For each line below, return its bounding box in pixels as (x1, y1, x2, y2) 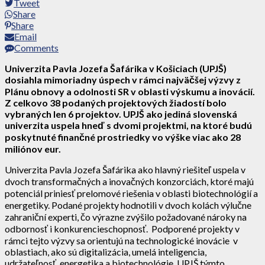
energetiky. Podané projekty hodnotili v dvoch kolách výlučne (5, 199, 251, 211)
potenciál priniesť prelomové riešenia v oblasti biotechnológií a (5, 187, 258, 199)
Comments (14, 41, 59, 53)
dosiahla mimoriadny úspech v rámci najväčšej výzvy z (5, 73, 241, 85)
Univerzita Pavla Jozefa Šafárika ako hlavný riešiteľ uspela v (5, 163, 245, 175)
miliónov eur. (5, 143, 64, 154)
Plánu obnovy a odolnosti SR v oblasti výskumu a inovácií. (5, 85, 255, 97)
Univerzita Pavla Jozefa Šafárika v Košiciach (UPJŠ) (5, 62, 227, 74)
